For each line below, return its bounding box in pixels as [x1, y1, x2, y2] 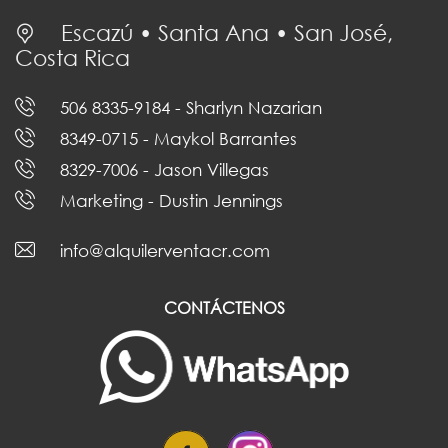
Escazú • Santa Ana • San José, [55, 19, 393, 47]
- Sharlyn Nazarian [175, 97, 322, 119]
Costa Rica [15, 44, 130, 72]
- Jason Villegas [143, 159, 269, 181]
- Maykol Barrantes [143, 128, 297, 150]
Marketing [55, 190, 148, 212]
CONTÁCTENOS [163, 298, 285, 319]
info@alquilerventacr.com [60, 240, 270, 262]
